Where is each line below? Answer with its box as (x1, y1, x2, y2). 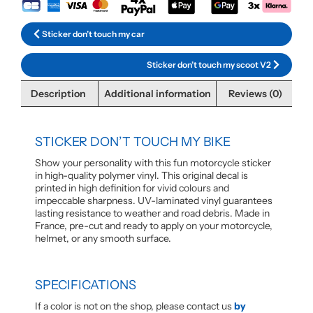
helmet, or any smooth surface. (35, 232, 171, 245)
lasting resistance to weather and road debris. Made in (35, 207, 270, 220)
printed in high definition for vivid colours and (35, 182, 229, 195)
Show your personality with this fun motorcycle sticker (35, 156, 271, 170)
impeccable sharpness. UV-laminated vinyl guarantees (35, 194, 272, 208)
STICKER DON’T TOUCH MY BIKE (35, 134, 231, 150)
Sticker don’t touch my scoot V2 (147, 59, 271, 70)
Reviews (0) (228, 87, 283, 101)
